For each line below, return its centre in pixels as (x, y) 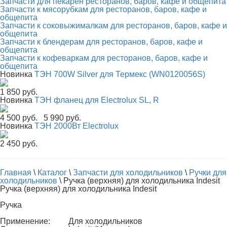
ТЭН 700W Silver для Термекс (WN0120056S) (120, 74)
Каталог (52, 173)
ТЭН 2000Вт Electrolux (77, 126)
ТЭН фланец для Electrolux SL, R (97, 100)
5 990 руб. (62, 118)
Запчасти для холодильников (128, 173)
